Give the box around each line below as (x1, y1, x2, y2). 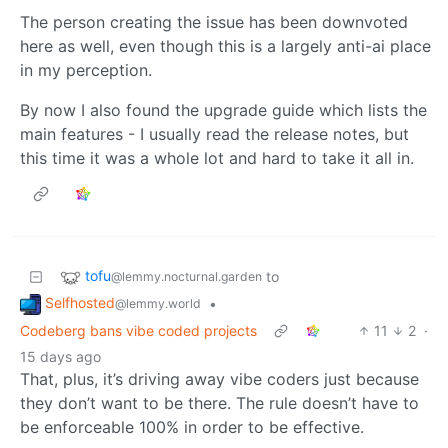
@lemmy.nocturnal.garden (111, 269, 262, 285)
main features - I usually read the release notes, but (20, 124, 409, 145)
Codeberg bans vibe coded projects (20, 321, 257, 339)
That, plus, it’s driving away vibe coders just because (20, 368, 419, 389)
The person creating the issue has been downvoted (20, 12, 408, 33)
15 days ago (20, 347, 101, 365)
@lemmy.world (115, 296, 201, 312)
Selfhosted (45, 294, 115, 312)
